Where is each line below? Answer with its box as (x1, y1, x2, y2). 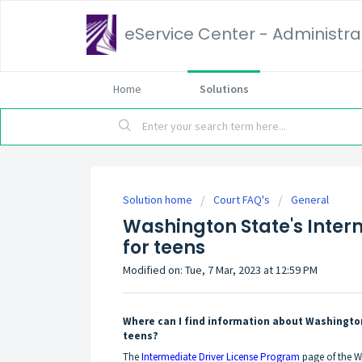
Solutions (199, 82, 249, 96)
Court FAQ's (213, 192, 270, 207)
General (291, 192, 329, 207)
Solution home (123, 192, 195, 207)
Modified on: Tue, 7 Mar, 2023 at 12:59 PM (123, 263, 318, 277)
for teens (123, 235, 205, 260)
